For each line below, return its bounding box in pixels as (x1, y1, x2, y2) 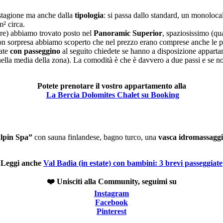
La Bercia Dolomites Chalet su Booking (46, 90, 179, 99)
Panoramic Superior (92, 28, 162, 37)
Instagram (94, 189, 129, 198)
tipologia (73, 10, 104, 19)
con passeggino (10, 46, 60, 55)
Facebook (95, 198, 128, 207)
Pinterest (97, 207, 126, 216)
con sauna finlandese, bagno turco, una (34, 132, 158, 141)
